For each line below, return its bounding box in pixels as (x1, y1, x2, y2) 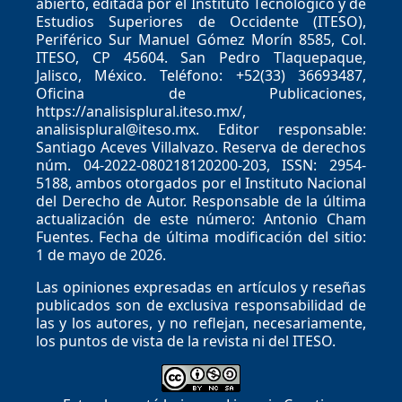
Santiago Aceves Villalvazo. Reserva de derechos (35, 136, 367, 157)
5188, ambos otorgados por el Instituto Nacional (35, 172, 367, 193)
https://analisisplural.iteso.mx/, (35, 100, 246, 121)
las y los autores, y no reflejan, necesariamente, (35, 312, 367, 333)
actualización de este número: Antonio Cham (35, 208, 367, 229)
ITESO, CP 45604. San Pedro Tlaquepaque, (35, 47, 367, 67)
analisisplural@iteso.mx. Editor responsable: (35, 118, 367, 139)
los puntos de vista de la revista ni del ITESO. (35, 330, 336, 351)
